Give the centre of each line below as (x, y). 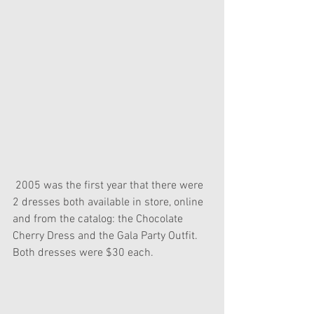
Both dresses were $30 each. (83, 253)
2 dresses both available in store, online (109, 202)
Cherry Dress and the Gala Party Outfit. (107, 236)
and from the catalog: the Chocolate (99, 219)
